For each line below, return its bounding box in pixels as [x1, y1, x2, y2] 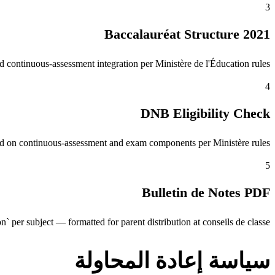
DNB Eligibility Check [141, 106, 270, 122]
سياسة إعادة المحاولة [74, 248, 270, 273]
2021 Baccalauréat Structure [243, 26, 270, 42]
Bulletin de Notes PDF [142, 185, 270, 201]
